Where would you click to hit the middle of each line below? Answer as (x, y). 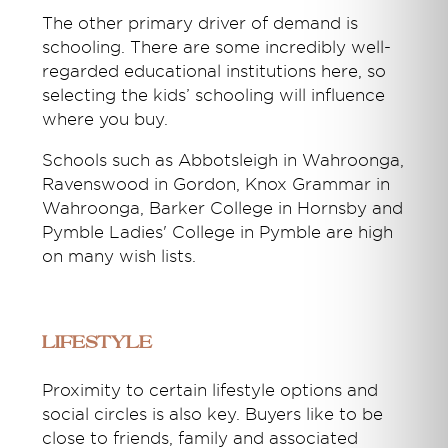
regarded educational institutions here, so (214, 71)
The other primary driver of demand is (200, 23)
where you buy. (105, 119)
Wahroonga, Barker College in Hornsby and (223, 208)
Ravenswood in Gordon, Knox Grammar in (216, 184)
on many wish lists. (119, 256)
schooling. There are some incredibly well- (217, 47)
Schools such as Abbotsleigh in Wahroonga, (223, 160)
